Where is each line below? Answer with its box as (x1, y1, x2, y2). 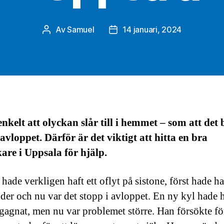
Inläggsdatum (112, 25, 162, 36)
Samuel (67, 24, 94, 35)
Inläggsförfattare (45, 25, 108, 36)
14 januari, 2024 (122, 24, 182, 35)
